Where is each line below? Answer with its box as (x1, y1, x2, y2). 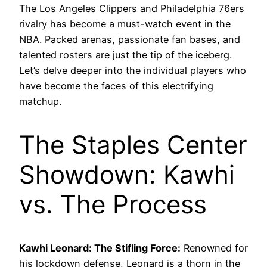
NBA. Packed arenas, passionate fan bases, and (19, 33, 240, 46)
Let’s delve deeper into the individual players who (19, 64, 246, 77)
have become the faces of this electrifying (19, 80, 213, 92)
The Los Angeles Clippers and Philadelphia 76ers (19, 2, 244, 15)
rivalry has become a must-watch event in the (19, 18, 231, 30)
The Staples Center (19, 129, 247, 160)
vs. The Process (19, 189, 207, 220)
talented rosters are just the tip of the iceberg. (19, 49, 232, 61)
